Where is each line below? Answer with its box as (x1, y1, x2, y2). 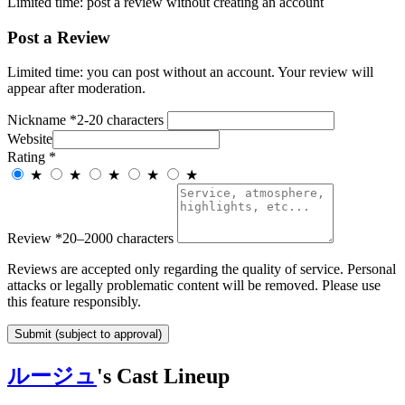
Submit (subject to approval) (14, 327, 162, 342)
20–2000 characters (62, 231, 174, 247)
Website (7, 131, 52, 147)
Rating (7, 149, 49, 165)
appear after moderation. (7, 80, 146, 97)
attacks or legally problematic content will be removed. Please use (7, 278, 381, 294)
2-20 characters (77, 112, 164, 128)
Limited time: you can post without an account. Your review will (7, 64, 373, 80)
